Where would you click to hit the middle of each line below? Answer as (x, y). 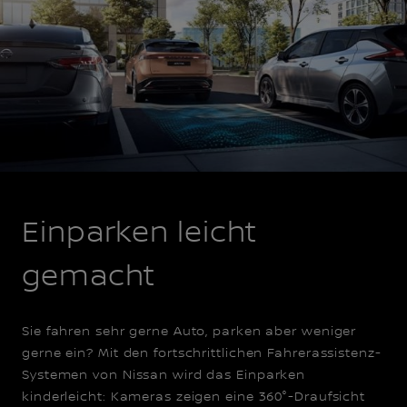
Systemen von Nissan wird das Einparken (164, 376)
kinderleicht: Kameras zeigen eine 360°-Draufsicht (194, 397)
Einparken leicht (140, 234)
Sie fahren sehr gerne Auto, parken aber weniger (189, 332)
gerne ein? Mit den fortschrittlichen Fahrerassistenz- (202, 354)
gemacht (89, 278)
